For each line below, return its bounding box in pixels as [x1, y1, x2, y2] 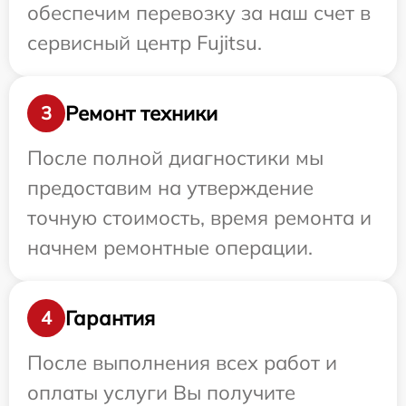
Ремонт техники [65, 100, 217, 126]
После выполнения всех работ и [27, 350, 337, 376]
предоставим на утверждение [27, 175, 314, 201]
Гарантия [65, 304, 155, 331]
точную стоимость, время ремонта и [27, 205, 372, 231]
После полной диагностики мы [27, 145, 324, 171]
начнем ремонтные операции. [27, 235, 313, 261]
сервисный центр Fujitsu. [27, 30, 262, 56]
